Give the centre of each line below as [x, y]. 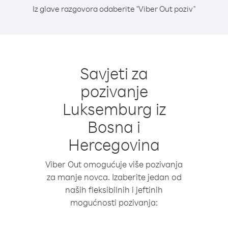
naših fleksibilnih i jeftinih [114, 190]
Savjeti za [114, 73]
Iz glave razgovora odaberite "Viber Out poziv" [114, 9]
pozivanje [114, 91]
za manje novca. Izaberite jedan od [114, 177]
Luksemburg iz [114, 109]
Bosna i [114, 126]
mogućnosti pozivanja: [114, 202]
